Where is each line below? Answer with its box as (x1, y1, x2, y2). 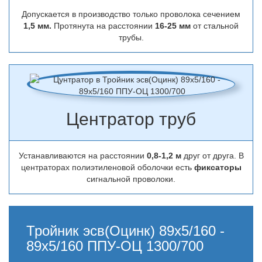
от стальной (193, 21, 239, 30)
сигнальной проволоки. (87, 174, 175, 184)
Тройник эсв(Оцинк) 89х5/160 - (26, 223, 225, 239)
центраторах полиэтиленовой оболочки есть (20, 163, 194, 172)
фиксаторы (194, 163, 242, 172)
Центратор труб (66, 109, 196, 129)
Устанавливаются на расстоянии (18, 151, 147, 160)
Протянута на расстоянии (51, 21, 155, 30)
